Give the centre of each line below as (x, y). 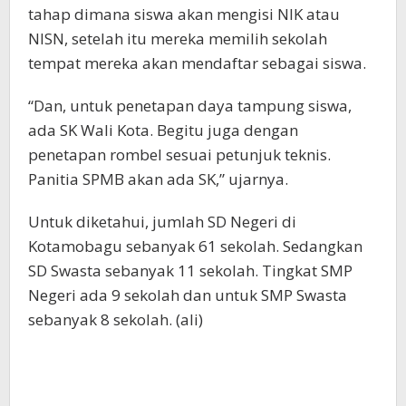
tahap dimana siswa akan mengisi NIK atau (184, 14)
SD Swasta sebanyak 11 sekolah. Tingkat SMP (190, 270)
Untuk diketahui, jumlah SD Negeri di (162, 221)
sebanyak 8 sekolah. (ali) (116, 319)
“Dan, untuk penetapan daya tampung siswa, (190, 105)
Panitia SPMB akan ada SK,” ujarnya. (158, 179)
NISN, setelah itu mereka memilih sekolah (178, 38)
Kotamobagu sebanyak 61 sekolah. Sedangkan (195, 246)
